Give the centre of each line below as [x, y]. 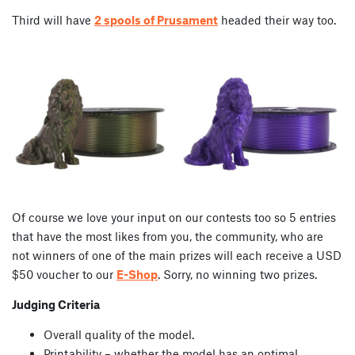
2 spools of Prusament [156, 19]
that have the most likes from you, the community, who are [168, 236]
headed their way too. [277, 19]
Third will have [53, 19]
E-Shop [137, 274]
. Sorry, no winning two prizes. [237, 274]
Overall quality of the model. [119, 334]
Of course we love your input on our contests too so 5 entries [174, 217]
